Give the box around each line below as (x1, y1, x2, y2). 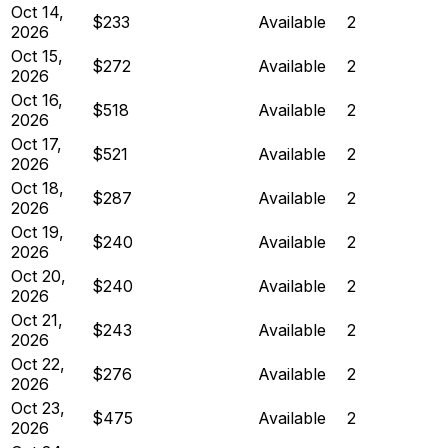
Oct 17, (11, 133, 62, 154)
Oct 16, (11, 89, 63, 110)
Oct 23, (11, 397, 65, 418)
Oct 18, (11, 177, 64, 198)
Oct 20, (11, 265, 66, 286)
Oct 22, (11, 353, 65, 374)
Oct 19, (11, 221, 64, 242)
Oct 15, (11, 45, 63, 66)
